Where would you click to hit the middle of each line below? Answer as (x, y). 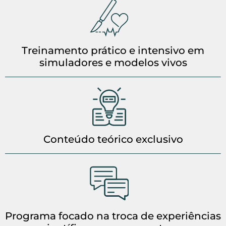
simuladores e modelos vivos (113, 62)
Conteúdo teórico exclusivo (113, 139)
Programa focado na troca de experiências (113, 216)
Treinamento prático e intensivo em (113, 50)
